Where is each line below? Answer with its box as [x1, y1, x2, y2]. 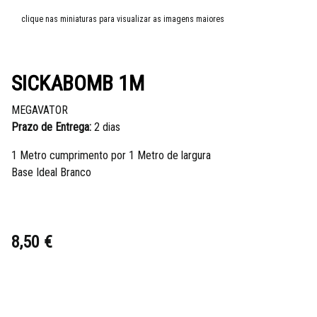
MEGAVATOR [11, 103, 68, 117]
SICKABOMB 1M [11, 70, 144, 96]
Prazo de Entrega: [11, 120, 91, 134]
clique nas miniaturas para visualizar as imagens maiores [21, 13, 224, 24]
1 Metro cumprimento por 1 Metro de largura [11, 148, 214, 162]
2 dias [91, 120, 120, 134]
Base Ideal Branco [11, 165, 91, 179]
